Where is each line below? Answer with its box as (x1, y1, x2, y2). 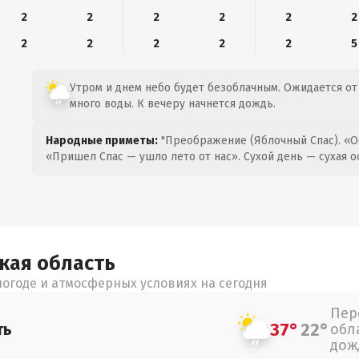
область (37, 252, 115, 276)
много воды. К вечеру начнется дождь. (70, 97, 276, 111)
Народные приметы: (46, 134, 158, 147)
